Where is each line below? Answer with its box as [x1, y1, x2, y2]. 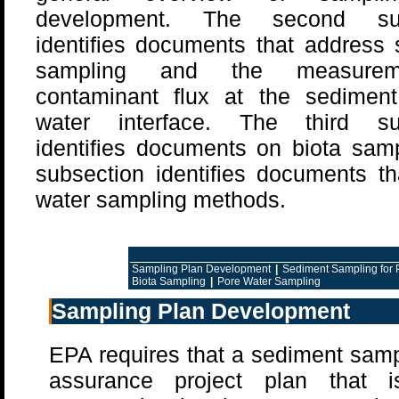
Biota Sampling [131, 275, 206, 288]
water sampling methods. [35, 187, 286, 212]
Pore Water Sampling [216, 275, 321, 288]
